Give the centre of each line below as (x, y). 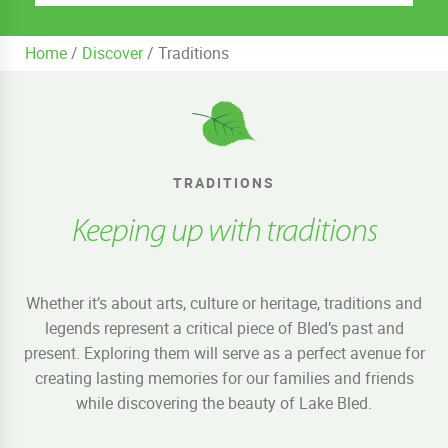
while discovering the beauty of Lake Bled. (224, 403)
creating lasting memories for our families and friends (224, 378)
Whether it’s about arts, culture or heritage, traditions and (224, 303)
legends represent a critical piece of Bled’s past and (224, 328)
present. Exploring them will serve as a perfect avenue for (224, 353)
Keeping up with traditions (224, 233)
